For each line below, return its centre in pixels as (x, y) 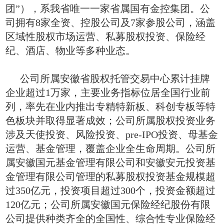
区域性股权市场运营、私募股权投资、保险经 (106, 37)
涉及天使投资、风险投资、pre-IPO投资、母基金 (112, 135)
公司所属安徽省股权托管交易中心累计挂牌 (115, 79)
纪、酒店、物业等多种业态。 (71, 51)
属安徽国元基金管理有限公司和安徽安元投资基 (111, 163)
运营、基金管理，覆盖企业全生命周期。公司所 (111, 149)
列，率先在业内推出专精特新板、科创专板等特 (111, 107)
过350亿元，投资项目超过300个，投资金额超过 (111, 191)
